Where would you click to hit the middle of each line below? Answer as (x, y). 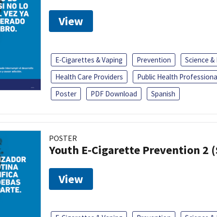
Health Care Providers (89, 77)
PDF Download (114, 93)
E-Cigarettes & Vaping (89, 60)
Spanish (163, 93)
